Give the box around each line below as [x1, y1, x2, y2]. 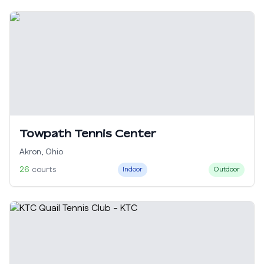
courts [32, 164, 56, 176]
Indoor [122, 164, 143, 174]
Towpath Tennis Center [19, 127, 156, 140]
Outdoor [213, 164, 240, 174]
